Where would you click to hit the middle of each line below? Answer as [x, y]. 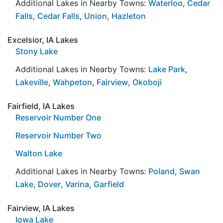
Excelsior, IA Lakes [43, 40]
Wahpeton [72, 82]
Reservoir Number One [58, 117]
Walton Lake [39, 153]
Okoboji [147, 82]
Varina [77, 184]
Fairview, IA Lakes [41, 208]
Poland [162, 171]
